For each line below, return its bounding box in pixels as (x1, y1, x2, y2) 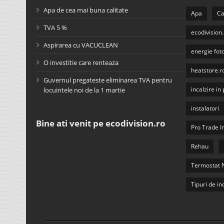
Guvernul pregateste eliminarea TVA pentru (43, 75, 172, 84)
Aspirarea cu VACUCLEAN (43, 40, 118, 49)
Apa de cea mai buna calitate (43, 5, 128, 14)
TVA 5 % (43, 23, 67, 32)
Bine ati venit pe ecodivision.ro (36, 117, 165, 129)
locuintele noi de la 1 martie (43, 85, 125, 94)
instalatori (191, 104, 219, 112)
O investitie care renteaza (43, 58, 118, 67)
